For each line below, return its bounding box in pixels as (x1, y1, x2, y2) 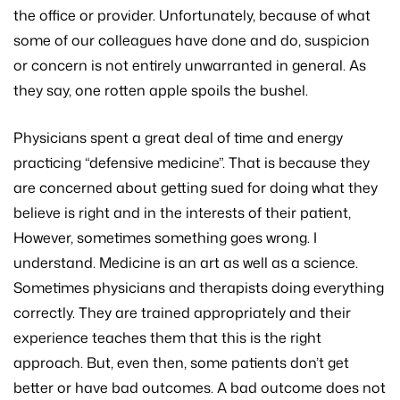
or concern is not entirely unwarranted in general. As (13, 55, 366, 76)
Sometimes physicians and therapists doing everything (13, 278, 384, 298)
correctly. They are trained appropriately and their (13, 303, 351, 323)
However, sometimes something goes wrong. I (13, 228, 317, 248)
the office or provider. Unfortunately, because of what (13, 5, 371, 26)
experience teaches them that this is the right (13, 328, 321, 348)
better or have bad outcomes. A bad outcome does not (13, 378, 386, 398)
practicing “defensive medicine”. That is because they (13, 153, 370, 173)
